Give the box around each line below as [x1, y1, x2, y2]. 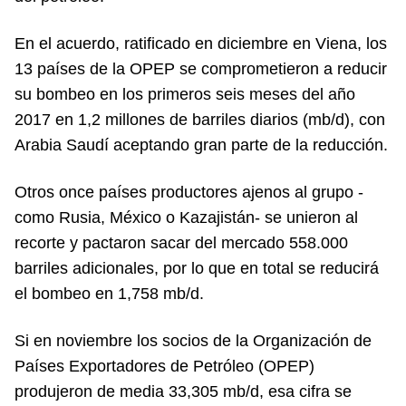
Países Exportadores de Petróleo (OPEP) [14, 357, 314, 375]
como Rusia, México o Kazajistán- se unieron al [14, 208, 358, 227]
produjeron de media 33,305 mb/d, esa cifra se [14, 382, 352, 401]
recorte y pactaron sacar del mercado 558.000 [14, 234, 348, 252]
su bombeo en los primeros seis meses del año [14, 85, 355, 103]
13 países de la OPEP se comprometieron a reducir [14, 60, 387, 78]
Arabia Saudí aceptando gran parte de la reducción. [14, 136, 388, 154]
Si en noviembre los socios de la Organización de [14, 332, 372, 350]
